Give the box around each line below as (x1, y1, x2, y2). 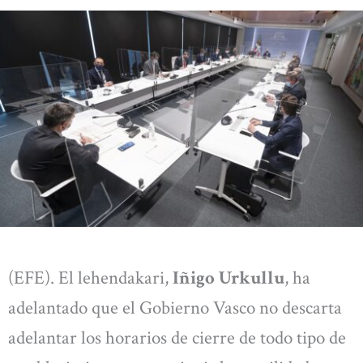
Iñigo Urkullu (169, 266, 284, 291)
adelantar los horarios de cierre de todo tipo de (8, 326, 346, 351)
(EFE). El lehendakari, (8, 266, 169, 291)
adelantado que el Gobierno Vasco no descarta (8, 296, 342, 321)
